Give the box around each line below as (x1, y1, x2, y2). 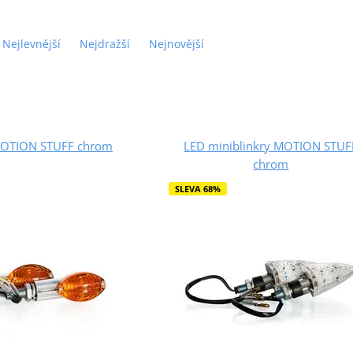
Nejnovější (148, 35, 204, 51)
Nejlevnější (2, 35, 61, 51)
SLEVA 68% (174, 182, 221, 195)
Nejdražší (79, 35, 130, 51)
